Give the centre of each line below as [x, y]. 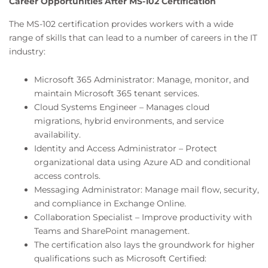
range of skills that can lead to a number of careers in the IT [133, 37]
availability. [57, 135]
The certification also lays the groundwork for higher [144, 245]
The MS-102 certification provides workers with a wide [121, 24]
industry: [27, 51]
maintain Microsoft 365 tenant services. [117, 94]
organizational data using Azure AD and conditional [142, 162]
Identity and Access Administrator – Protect [126, 149]
